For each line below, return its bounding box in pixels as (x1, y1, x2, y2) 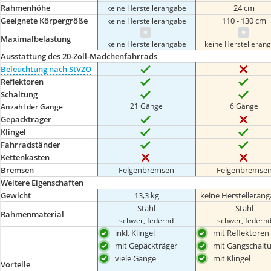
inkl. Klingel (115, 227, 155, 238)
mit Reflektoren (212, 227, 269, 238)
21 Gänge (130, 100, 163, 111)
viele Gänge (115, 252, 157, 264)
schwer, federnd (119, 215, 174, 225)
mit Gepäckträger (115, 240, 178, 251)
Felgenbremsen (119, 165, 175, 175)
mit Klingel (212, 252, 250, 264)
